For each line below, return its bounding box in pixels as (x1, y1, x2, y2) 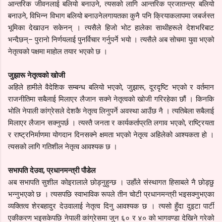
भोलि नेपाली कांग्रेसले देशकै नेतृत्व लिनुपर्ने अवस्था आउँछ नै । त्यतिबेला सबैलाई (8, 106, 214, 115)
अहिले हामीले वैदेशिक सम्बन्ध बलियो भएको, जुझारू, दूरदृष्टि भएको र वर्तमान (8, 82, 214, 92)
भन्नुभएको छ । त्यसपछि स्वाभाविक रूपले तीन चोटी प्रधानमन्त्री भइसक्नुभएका (8, 189, 214, 199)
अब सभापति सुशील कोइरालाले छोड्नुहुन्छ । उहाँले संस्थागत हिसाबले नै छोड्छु (8, 177, 214, 187)
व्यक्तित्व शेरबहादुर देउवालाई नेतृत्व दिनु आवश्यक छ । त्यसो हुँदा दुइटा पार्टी (8, 201, 214, 211)
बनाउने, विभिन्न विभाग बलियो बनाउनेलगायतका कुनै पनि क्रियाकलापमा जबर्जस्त (8, 11, 214, 20)
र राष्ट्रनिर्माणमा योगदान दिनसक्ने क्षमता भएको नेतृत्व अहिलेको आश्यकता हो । (8, 130, 214, 139)
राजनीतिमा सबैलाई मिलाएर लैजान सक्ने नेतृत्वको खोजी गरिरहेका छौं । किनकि (8, 94, 214, 104)
